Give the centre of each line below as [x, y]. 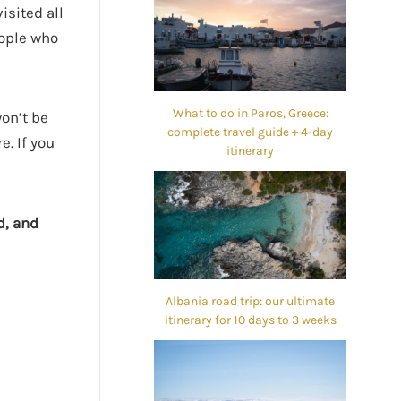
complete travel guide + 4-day [250, 132]
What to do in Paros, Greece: [250, 113]
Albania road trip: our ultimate [250, 301]
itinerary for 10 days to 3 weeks [250, 320]
